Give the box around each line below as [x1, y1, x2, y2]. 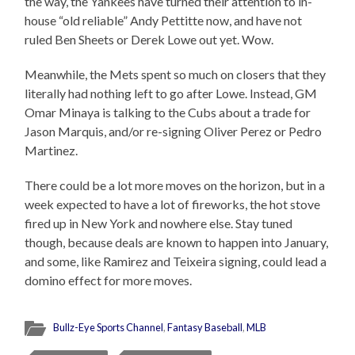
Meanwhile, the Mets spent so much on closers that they [25, 66, 326, 82]
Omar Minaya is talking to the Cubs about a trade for [25, 104, 311, 120]
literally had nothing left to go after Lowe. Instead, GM [25, 85, 318, 101]
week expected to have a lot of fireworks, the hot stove [25, 196, 321, 212]
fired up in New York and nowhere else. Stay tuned [25, 215, 293, 231]
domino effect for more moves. [25, 272, 193, 288]
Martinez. [25, 142, 78, 158]
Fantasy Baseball [167, 320, 243, 334]
